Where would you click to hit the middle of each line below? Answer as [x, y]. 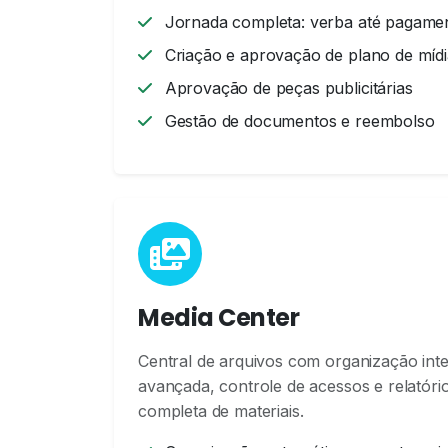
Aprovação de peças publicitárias [286, 88]
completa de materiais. [221, 411]
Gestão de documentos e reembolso [297, 121]
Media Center [219, 317]
